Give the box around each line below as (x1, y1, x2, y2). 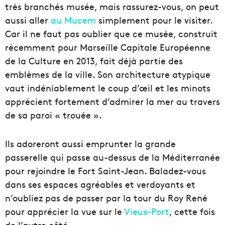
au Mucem (51, 14, 96, 27)
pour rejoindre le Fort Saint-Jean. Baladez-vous (5, 164, 206, 177)
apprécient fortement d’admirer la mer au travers (5, 95, 220, 108)
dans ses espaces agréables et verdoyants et (5, 178, 195, 191)
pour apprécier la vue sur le (5, 205, 124, 218)
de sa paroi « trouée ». (5, 108, 102, 122)
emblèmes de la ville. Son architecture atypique (5, 68, 210, 81)
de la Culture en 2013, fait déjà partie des (5, 54, 183, 67)
